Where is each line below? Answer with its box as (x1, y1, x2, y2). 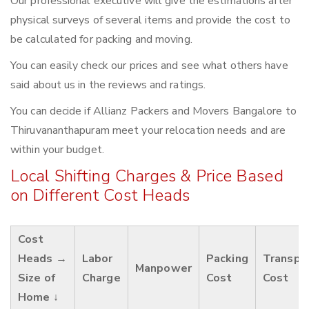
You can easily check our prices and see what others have (10, 58, 288, 74)
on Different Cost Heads (10, 184, 190, 207)
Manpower (135, 261, 192, 277)
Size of (18, 270, 56, 286)
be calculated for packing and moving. (10, 32, 192, 48)
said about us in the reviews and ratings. (10, 77, 206, 93)
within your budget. (10, 142, 104, 158)
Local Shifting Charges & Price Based (10, 165, 283, 188)
